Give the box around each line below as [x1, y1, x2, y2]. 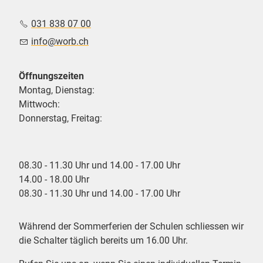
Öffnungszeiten [19, 70, 84, 82]
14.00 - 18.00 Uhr [19, 174, 89, 186]
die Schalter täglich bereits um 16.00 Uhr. [19, 235, 188, 247]
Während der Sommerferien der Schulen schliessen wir [19, 221, 244, 232]
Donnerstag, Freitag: [19, 113, 102, 124]
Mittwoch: [19, 99, 60, 110]
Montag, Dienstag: [19, 85, 95, 96]
